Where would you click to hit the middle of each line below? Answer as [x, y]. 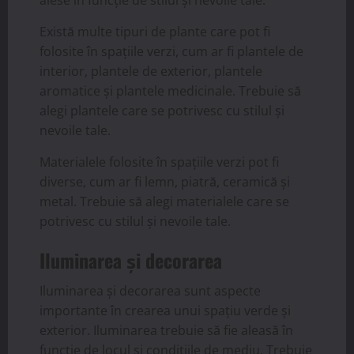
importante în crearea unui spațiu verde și [165, 310]
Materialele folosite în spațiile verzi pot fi [159, 162]
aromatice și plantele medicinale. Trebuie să [170, 90]
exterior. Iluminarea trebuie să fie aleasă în [166, 330]
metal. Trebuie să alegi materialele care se [164, 201]
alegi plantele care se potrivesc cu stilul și [162, 110]
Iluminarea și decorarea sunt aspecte [150, 290]
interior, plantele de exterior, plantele [151, 71]
